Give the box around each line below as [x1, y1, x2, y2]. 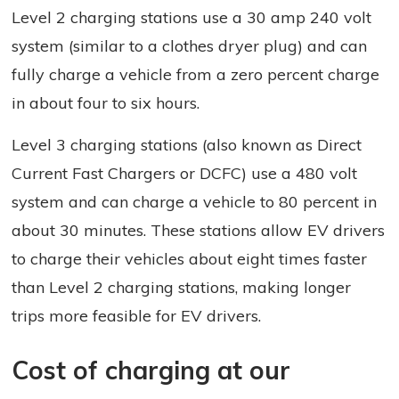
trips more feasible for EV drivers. [12, 305, 262, 327]
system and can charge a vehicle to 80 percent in [12, 191, 378, 213]
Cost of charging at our [12, 354, 291, 387]
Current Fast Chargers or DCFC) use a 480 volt [12, 163, 358, 184]
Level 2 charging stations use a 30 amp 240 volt [12, 7, 372, 28]
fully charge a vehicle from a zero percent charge [12, 64, 380, 85]
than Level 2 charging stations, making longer [12, 277, 352, 298]
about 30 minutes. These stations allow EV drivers [12, 220, 386, 241]
